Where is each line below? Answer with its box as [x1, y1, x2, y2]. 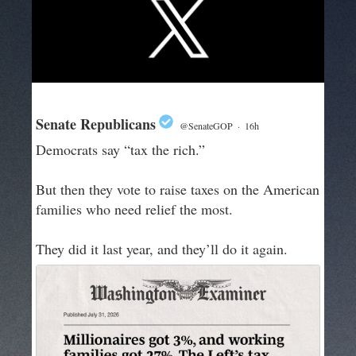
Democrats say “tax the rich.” [36, 140, 205, 160]
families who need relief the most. [36, 199, 233, 219]
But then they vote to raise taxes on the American [36, 180, 319, 199]
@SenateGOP [180, 119, 233, 133]
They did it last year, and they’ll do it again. [36, 239, 288, 259]
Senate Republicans [36, 114, 156, 135]
